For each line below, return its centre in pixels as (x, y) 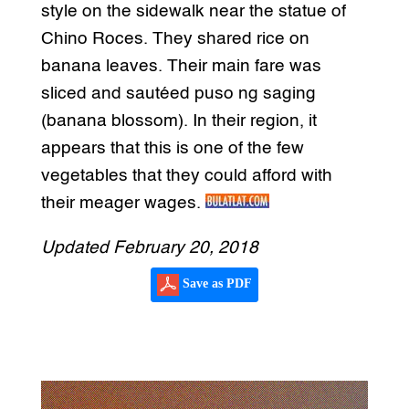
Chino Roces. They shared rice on (175, 39)
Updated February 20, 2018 (149, 248)
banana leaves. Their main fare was (181, 67)
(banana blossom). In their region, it (178, 121)
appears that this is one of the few (172, 149)
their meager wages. (123, 204)
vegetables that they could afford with (186, 176)
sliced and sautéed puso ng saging (178, 94)
